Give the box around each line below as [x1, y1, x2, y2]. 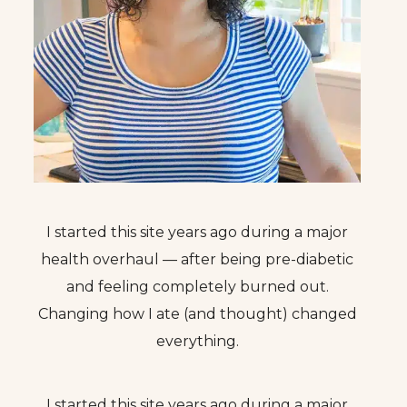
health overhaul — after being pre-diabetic [41, 251, 353, 269]
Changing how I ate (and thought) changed [37, 305, 357, 323]
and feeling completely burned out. [65, 278, 329, 296]
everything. [155, 333, 239, 351]
